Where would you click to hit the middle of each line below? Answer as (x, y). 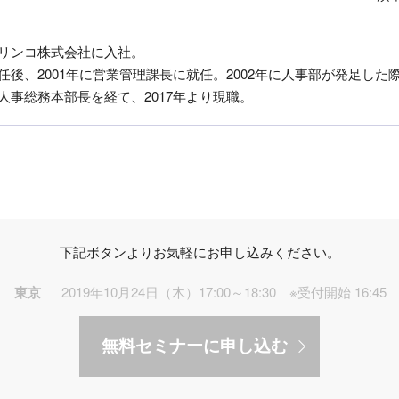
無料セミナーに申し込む (195, 345)
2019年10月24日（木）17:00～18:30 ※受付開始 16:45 (224, 291)
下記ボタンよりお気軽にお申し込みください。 (199, 251)
